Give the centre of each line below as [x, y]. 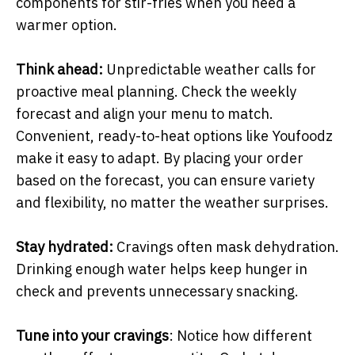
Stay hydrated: [65, 246]
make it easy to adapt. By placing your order [160, 158]
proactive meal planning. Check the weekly [156, 91]
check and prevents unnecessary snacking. [157, 291]
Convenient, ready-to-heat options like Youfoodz [176, 136]
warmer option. [67, 25]
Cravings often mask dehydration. [226, 246]
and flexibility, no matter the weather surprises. [172, 202]
